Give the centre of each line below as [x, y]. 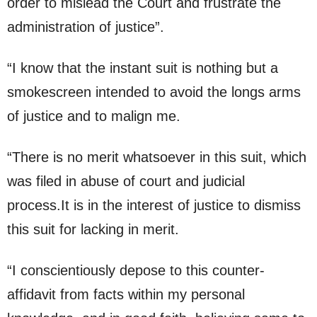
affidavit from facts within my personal [126, 295]
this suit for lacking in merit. [93, 230]
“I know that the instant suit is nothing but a [143, 68]
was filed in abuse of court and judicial [126, 181]
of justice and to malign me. [94, 116]
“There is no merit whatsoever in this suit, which [157, 157]
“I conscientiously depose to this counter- [136, 271]
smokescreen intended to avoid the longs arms [154, 92]
